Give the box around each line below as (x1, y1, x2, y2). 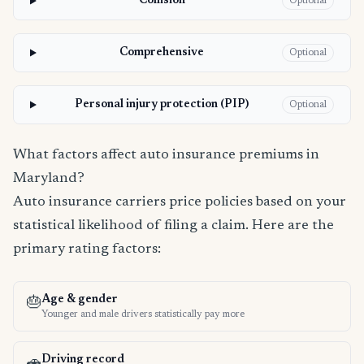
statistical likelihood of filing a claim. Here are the (13, 218, 334, 233)
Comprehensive (119, 46, 205, 58)
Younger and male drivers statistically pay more (41, 309, 245, 319)
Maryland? (13, 171, 84, 186)
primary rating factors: (13, 241, 161, 257)
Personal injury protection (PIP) (75, 98, 249, 110)
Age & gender (41, 293, 118, 305)
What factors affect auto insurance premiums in (13, 147, 319, 162)
